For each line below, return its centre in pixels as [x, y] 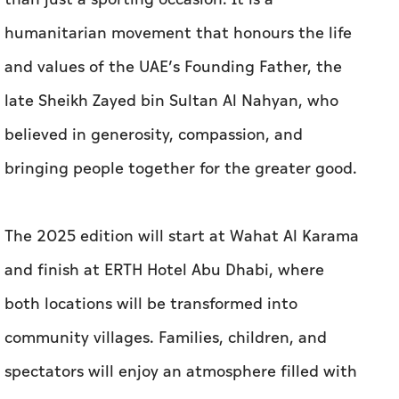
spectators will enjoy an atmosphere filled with [181, 372]
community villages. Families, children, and [166, 338]
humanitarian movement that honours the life [178, 33]
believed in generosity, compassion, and [154, 135]
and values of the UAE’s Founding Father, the [173, 67]
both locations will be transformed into [151, 304]
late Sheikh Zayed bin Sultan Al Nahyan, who [171, 101]
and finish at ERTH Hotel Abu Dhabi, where [164, 270]
